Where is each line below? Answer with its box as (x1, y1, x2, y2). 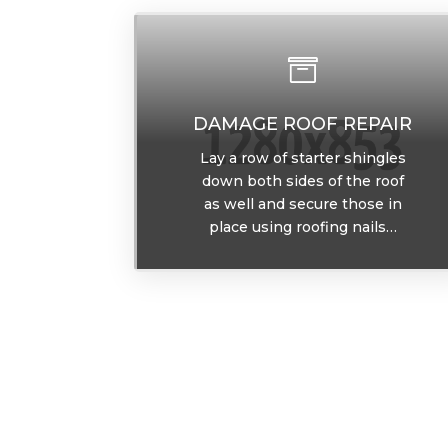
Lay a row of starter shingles (199, 149, 406, 167)
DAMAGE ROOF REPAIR (193, 113, 413, 135)
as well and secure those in (203, 195, 402, 213)
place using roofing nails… (208, 218, 397, 236)
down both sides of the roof (201, 172, 404, 190)
